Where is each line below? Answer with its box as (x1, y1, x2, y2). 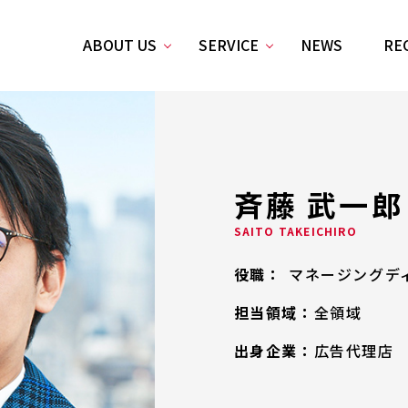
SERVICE (199, 34, 260, 56)
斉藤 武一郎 (233, 182, 403, 225)
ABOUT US (83, 34, 158, 56)
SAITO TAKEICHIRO (233, 222, 357, 239)
